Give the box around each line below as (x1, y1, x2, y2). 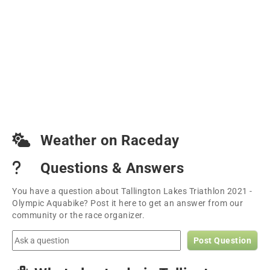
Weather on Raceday (36, 132, 180, 149)
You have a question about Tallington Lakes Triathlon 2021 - (12, 186, 253, 196)
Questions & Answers (36, 160, 184, 177)
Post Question (193, 236, 251, 245)
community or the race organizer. (12, 210, 145, 220)
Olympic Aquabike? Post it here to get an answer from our (12, 198, 243, 208)
